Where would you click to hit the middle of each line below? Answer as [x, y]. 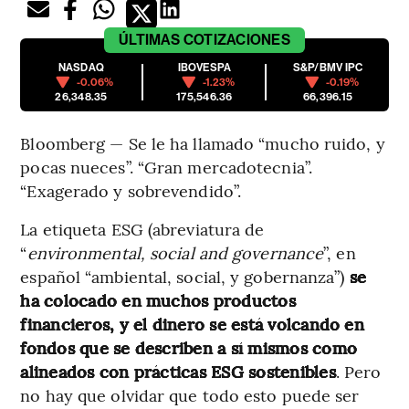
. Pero [358, 372]
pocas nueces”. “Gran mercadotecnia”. [166, 167]
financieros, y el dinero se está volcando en [192, 324]
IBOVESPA [204, 68]
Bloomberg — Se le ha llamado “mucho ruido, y [203, 143]
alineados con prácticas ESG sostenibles [178, 372]
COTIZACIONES [236, 40]
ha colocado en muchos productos [158, 300]
